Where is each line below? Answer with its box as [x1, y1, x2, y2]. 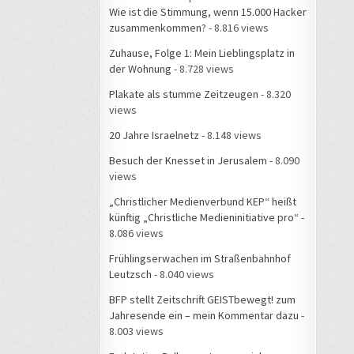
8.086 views [109, 225, 164, 240]
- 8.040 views [152, 266, 214, 281]
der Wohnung [109, 61, 171, 76]
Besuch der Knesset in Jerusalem [109, 153, 267, 168]
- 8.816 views [206, 20, 269, 35]
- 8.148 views [199, 127, 262, 142]
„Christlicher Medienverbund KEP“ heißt [109, 194, 296, 209]
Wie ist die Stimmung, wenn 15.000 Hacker [109, 4, 307, 19]
